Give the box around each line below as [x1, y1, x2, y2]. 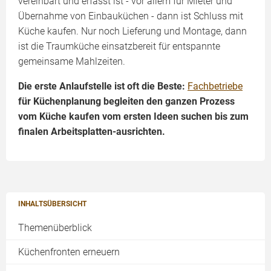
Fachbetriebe [188, 80, 243, 92]
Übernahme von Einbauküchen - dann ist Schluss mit [18, 10, 243, 22]
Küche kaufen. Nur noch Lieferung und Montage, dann [18, 25, 247, 37]
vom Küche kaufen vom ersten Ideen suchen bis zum [18, 110, 249, 122]
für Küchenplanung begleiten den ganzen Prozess [18, 95, 235, 107]
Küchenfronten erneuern [18, 246, 120, 258]
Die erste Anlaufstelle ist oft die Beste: [18, 80, 188, 92]
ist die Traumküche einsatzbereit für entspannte [18, 40, 220, 52]
